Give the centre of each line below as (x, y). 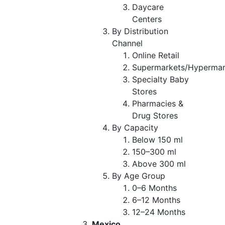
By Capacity (135, 127)
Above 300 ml (159, 163)
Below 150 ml (157, 139)
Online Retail (157, 55)
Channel (127, 43)
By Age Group (139, 176)
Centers (147, 19)
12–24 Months (159, 212)
